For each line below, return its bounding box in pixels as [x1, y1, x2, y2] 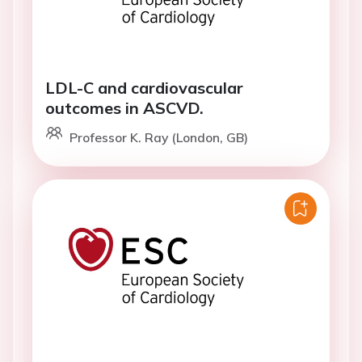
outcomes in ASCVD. [45, 98, 204, 118]
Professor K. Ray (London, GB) [69, 129, 248, 145]
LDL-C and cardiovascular [45, 78, 243, 98]
